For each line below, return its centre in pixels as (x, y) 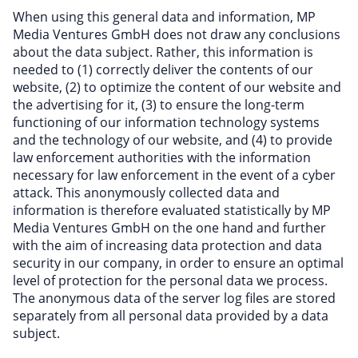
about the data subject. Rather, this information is (163, 52)
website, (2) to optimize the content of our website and (177, 87)
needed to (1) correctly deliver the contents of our (163, 70)
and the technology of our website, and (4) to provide (173, 140)
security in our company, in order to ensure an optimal (178, 263)
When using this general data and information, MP (164, 17)
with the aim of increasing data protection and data (167, 245)
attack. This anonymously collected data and (146, 193)
